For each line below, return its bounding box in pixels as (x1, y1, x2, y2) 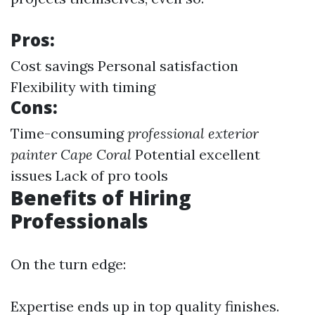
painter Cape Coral (11, 146, 131, 163)
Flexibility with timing (11, 78, 155, 96)
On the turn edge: (11, 255, 126, 273)
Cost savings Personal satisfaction (11, 57, 238, 75)
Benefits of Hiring (11, 184, 191, 211)
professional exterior (127, 124, 259, 142)
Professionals (11, 207, 148, 234)
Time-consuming (11, 124, 127, 142)
